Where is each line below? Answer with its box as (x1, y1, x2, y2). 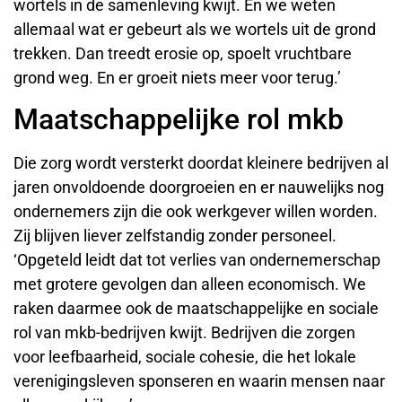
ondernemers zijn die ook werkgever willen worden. (13, 201, 378, 221)
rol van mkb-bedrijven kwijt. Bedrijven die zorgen (13, 322, 355, 342)
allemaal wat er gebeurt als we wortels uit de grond (13, 19, 376, 39)
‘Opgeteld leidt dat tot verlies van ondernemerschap (13, 249, 380, 269)
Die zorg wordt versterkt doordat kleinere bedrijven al (13, 153, 389, 172)
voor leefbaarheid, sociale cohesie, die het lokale (13, 346, 356, 366)
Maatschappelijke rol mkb (13, 101, 344, 136)
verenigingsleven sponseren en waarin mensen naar (13, 371, 385, 390)
